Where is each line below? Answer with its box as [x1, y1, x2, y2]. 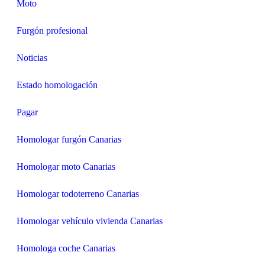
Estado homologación [17, 79, 98, 90]
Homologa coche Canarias [17, 243, 115, 253]
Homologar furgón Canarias [17, 134, 121, 144]
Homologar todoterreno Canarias [17, 188, 139, 199]
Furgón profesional [17, 25, 88, 35]
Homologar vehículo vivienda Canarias [17, 215, 163, 226]
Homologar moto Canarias [17, 161, 115, 172]
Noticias [17, 52, 47, 63]
